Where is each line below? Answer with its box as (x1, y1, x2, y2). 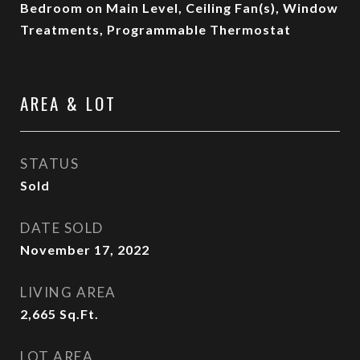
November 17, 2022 (20, 242, 149, 257)
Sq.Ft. (59, 306, 99, 321)
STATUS (20, 155, 79, 172)
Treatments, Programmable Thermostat (20, 22, 291, 37)
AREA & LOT (20, 91, 117, 116)
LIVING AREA (20, 284, 117, 301)
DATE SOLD (20, 219, 104, 236)
